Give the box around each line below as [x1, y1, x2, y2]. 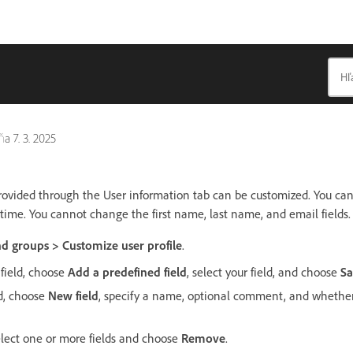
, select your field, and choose [187, 265, 340, 280]
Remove [181, 331, 225, 346]
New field [48, 288, 98, 303]
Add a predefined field [65, 265, 187, 280]
